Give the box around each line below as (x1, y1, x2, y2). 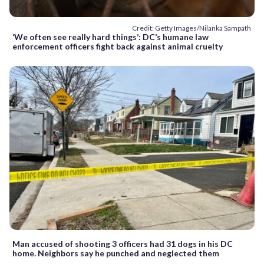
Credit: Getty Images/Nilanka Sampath (132, 24, 251, 33)
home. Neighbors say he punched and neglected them (12, 247, 219, 258)
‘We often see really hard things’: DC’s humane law (12, 32, 209, 42)
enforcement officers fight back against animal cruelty (12, 41, 223, 52)
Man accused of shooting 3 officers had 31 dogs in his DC (12, 238, 233, 249)
